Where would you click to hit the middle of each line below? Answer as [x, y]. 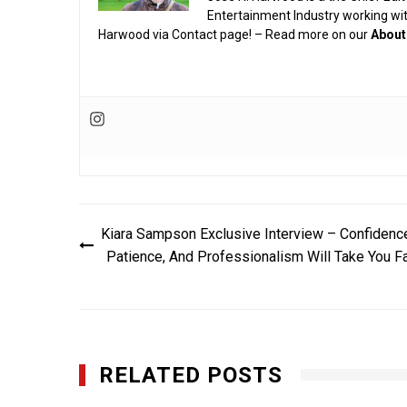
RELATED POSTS [191, 375]
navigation [147, 258]
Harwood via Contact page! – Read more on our [234, 34]
